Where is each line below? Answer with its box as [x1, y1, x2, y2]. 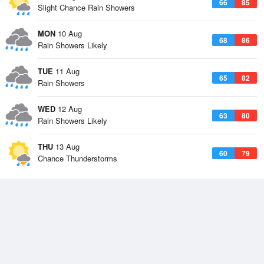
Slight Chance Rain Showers [38, 2, 135, 13]
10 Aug [55, 28, 82, 39]
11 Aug [53, 65, 80, 77]
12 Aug [55, 103, 82, 114]
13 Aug [53, 141, 80, 152]
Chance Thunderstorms [38, 153, 117, 164]
